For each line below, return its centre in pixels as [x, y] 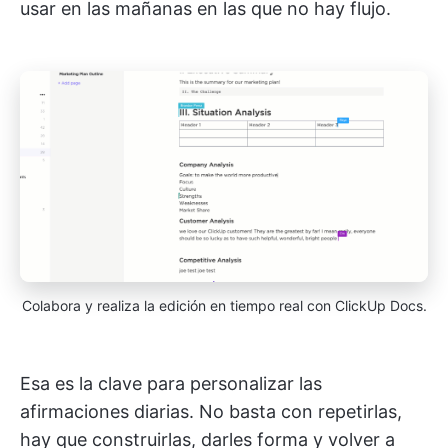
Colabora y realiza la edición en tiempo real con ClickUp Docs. [224, 305]
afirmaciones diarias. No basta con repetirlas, [211, 411]
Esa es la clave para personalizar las [171, 383]
